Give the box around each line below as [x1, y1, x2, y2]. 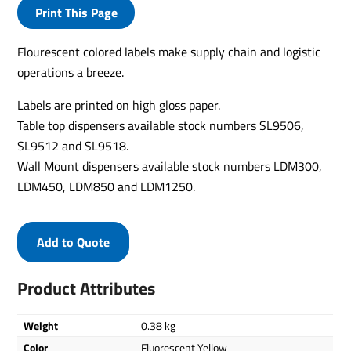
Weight [24, 317, 59, 334]
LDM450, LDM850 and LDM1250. [17, 177, 196, 196]
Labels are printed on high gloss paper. [17, 96, 221, 114]
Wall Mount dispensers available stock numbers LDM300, [17, 157, 323, 175]
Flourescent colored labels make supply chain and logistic [17, 42, 321, 61]
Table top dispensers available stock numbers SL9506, [17, 116, 305, 135]
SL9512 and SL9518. [17, 136, 129, 155]
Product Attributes [17, 275, 156, 302]
